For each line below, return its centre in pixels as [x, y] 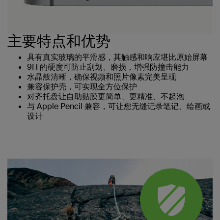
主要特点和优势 [59, 41]
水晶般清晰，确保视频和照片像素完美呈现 [102, 77]
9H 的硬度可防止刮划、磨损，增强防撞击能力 [108, 67]
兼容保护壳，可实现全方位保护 [82, 86]
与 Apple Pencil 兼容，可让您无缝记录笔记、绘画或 [119, 106]
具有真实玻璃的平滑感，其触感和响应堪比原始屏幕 [117, 57]
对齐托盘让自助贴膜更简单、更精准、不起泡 [106, 96]
